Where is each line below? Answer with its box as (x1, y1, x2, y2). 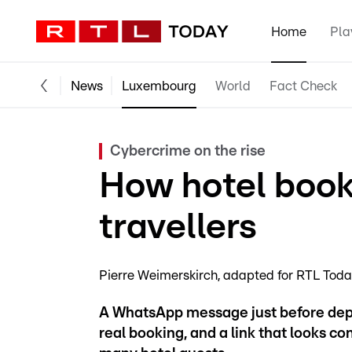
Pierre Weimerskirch (99, 269, 218, 282)
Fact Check (269, 79, 337, 93)
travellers (99, 209, 257, 245)
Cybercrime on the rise (110, 144, 266, 159)
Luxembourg (122, 79, 196, 93)
